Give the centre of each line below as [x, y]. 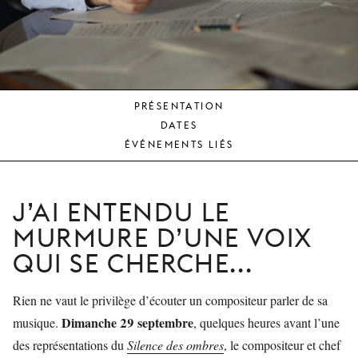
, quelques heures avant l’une [267, 322]
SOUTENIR [212, 127]
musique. [37, 322]
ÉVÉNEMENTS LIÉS [179, 144]
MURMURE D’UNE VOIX [163, 238]
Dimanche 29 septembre [127, 322]
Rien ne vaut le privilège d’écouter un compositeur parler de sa [170, 300]
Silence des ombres [175, 345]
